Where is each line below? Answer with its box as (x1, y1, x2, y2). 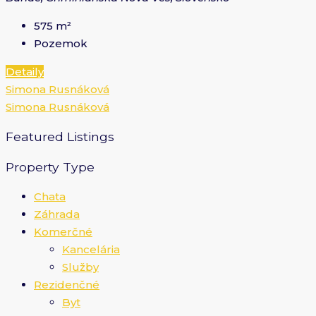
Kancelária (62, 243, 120, 257)
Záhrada (34, 207, 80, 221)
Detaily (6, 64, 44, 78)
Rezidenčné (34, 278, 99, 292)
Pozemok (34, 36, 87, 50)
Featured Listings (6, 129, 114, 145)
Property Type (6, 159, 95, 174)
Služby (62, 260, 99, 274)
